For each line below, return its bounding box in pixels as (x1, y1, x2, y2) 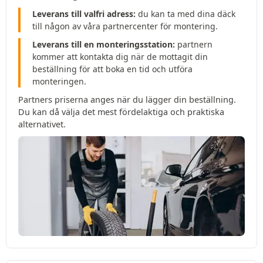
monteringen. (32, 76, 86, 87)
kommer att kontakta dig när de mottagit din (32, 51, 208, 63)
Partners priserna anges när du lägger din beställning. (18, 94, 236, 106)
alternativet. (18, 119, 66, 130)
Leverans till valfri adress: (32, 8, 136, 20)
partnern (175, 39, 213, 50)
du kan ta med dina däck (136, 8, 235, 20)
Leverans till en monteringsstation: (32, 39, 175, 50)
